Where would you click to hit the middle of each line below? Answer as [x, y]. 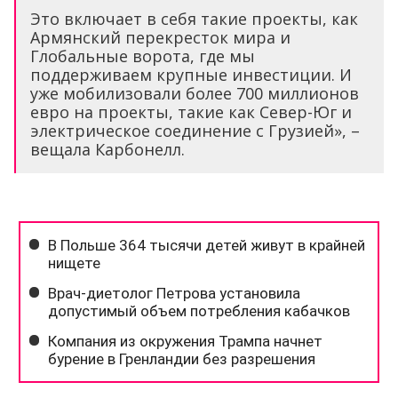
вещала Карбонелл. [107, 150]
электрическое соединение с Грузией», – [195, 131]
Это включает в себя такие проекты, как [194, 19]
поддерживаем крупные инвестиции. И [191, 75]
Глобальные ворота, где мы [143, 56]
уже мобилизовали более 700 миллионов [195, 94]
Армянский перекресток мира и [160, 38]
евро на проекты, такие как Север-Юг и [191, 112]
